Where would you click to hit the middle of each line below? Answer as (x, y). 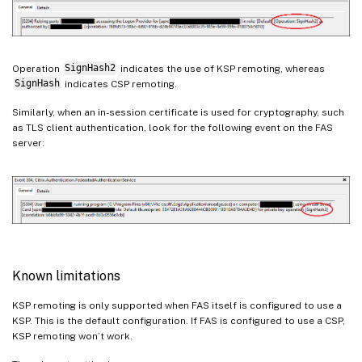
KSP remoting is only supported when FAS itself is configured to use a (177, 306)
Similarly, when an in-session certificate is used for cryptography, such (178, 112)
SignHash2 (90, 68)
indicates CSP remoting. (119, 84)
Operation (37, 68)
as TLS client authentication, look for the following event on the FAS (173, 127)
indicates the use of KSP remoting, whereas (221, 68)
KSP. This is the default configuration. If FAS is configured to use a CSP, (179, 321)
